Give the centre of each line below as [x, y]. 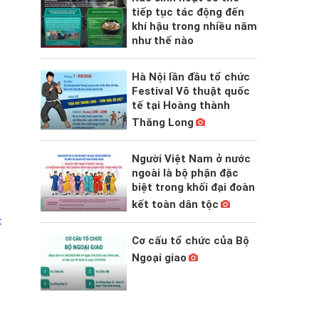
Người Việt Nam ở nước [191, 159]
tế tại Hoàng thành [181, 106]
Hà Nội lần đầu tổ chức [190, 77]
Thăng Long [162, 123]
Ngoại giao [159, 258]
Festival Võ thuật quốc [190, 91]
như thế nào [162, 41]
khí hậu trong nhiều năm [194, 27]
